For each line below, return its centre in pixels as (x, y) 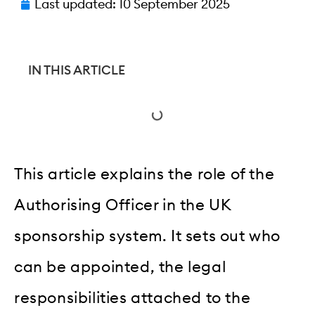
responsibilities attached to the (133, 298)
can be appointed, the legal (120, 267)
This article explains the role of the (144, 174)
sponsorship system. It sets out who (148, 236)
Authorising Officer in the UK (123, 205)
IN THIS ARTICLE (77, 70)
